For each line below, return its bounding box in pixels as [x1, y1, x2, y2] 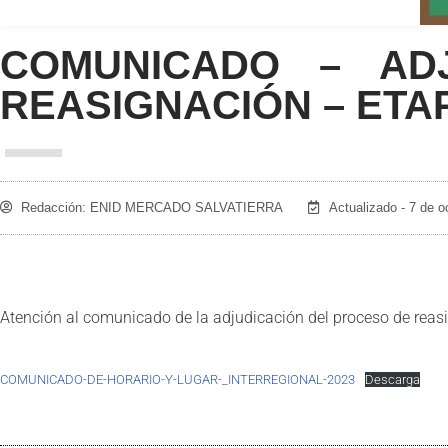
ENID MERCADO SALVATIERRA [86, 199, 283, 215]
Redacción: [21, 199, 86, 215]
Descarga [364, 371, 420, 387]
